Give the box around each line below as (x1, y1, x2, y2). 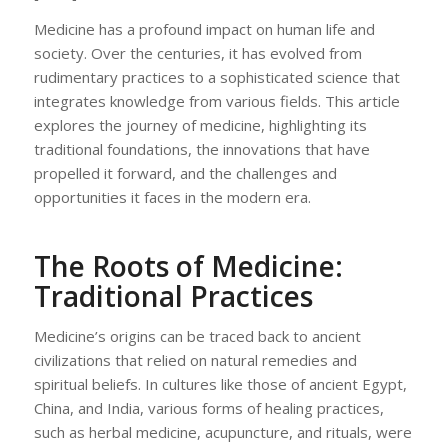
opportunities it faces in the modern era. (33, 187, 311, 208)
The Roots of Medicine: (33, 247, 343, 286)
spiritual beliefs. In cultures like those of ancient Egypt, (33, 373, 407, 394)
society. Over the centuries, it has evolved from (33, 43, 362, 64)
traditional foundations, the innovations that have (33, 139, 370, 160)
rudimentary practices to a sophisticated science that (33, 67, 400, 88)
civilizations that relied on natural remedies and (33, 349, 357, 370)
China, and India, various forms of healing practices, (33, 397, 384, 418)
